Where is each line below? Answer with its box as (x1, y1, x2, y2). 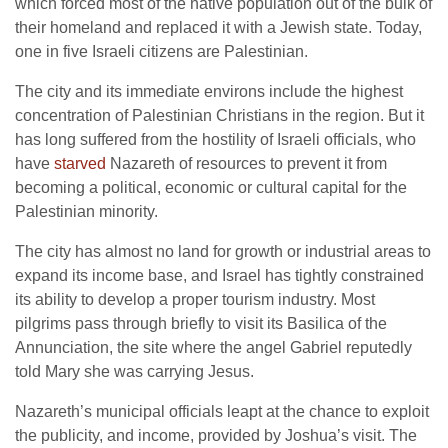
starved (54, 155, 106, 173)
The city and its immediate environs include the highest (15, 83, 403, 101)
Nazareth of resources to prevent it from (106, 155, 387, 173)
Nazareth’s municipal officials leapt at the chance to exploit (15, 403, 429, 421)
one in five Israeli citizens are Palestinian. (15, 43, 308, 61)
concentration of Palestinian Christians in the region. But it (15, 107, 424, 125)
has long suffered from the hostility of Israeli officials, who (15, 131, 416, 149)
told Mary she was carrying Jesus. (15, 363, 254, 381)
